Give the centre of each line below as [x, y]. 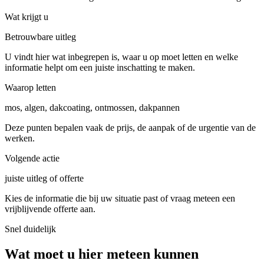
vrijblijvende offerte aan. [50, 209]
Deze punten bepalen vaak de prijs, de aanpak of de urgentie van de [130, 127]
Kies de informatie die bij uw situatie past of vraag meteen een [120, 198]
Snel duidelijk [30, 229]
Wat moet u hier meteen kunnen [102, 254]
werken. [20, 138]
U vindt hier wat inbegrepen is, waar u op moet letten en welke [121, 57]
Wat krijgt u [27, 16]
